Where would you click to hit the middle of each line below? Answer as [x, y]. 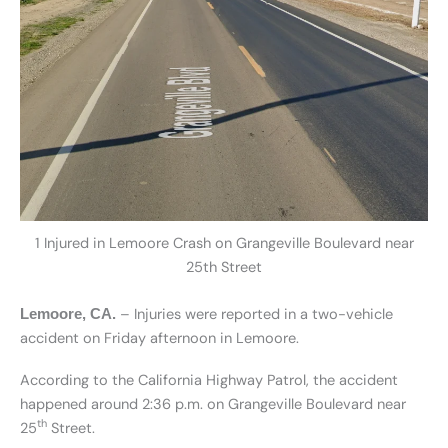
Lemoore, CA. [68, 314]
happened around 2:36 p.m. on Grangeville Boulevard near [213, 404]
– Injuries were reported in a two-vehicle [254, 315]
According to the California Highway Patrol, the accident [209, 380]
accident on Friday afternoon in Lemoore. [159, 339]
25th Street [224, 268]
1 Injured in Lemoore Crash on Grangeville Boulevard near [224, 244]
